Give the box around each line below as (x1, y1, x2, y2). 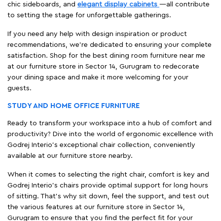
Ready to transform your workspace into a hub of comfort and (7, 119, 212, 127)
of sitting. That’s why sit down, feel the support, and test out (7, 192, 209, 200)
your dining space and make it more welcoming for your (7, 74, 188, 81)
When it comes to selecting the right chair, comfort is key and (7, 171, 209, 178)
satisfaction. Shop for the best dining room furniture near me (7, 52, 205, 59)
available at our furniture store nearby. (7, 152, 133, 159)
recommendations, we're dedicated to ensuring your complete (7, 41, 212, 48)
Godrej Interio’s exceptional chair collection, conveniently (7, 141, 195, 148)
